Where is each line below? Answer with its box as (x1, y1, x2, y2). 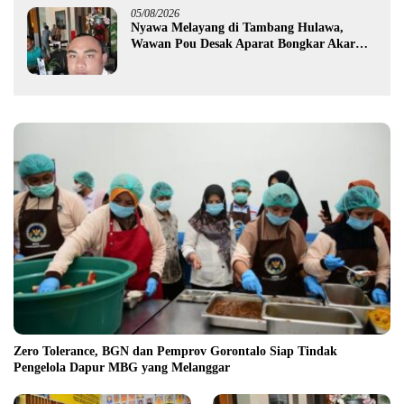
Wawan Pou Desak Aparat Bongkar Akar (131, 36, 355, 50)
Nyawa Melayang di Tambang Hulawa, (131, 20, 344, 34)
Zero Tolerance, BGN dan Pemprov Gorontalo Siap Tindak (14, 344, 337, 359)
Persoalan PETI (131, 52, 216, 67)
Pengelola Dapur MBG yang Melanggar (14, 361, 230, 375)
